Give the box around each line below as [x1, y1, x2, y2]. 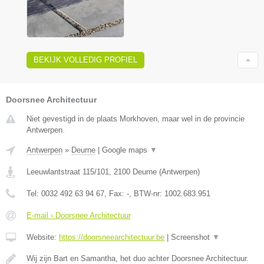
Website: [27, 232, 59, 242]
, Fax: [104, 189, 127, 198]
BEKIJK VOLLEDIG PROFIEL [34, 55, 137, 64]
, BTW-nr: [129, 189, 164, 198]
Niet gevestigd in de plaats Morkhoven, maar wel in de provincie [27, 114, 245, 123]
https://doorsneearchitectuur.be [59, 232, 164, 242]
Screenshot [171, 232, 212, 242]
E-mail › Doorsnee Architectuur [27, 210, 131, 220]
